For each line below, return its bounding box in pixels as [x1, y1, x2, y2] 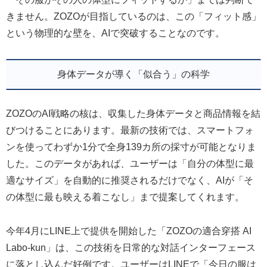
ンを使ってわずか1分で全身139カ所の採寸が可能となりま [6, 141, 256, 152]
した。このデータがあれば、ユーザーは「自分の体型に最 [6, 158, 254, 169]
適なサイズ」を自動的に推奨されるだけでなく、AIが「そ [6, 175, 253, 185]
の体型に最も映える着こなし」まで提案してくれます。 [6, 191, 244, 202]
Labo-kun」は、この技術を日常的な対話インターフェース [6, 242, 256, 253]
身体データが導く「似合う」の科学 [57, 69, 210, 80]
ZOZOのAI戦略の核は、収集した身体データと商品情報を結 [6, 108, 260, 119]
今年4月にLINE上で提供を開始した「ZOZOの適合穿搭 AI [6, 225, 252, 236]
